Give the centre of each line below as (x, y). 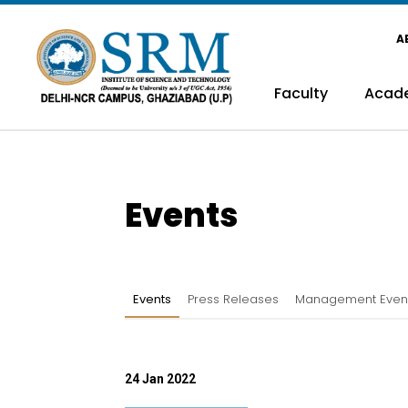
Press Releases (233, 299)
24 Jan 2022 (160, 379)
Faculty (301, 93)
